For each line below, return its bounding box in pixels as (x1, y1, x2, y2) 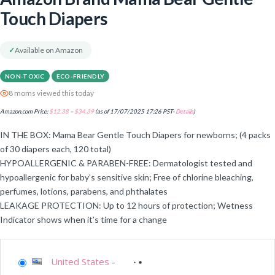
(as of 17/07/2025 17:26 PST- (94, 108, 176, 115)
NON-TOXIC (5, 72, 45, 80)
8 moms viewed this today (9, 88, 94, 98)
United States (51, 255, 109, 268)
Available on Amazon (15, 45, 83, 55)
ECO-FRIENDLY (56, 72, 105, 80)
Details (176, 108, 193, 115)
